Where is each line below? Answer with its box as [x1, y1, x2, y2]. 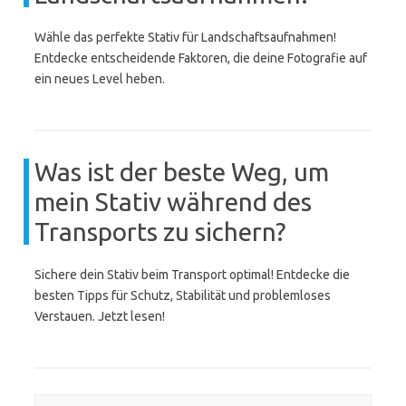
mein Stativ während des [34, 188, 312, 216]
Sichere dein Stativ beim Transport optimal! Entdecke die [34, 267, 350, 282]
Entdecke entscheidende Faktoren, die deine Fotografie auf [34, 51, 367, 65]
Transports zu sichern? [34, 217, 285, 246]
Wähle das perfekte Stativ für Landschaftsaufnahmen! [34, 30, 336, 44]
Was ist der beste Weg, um [34, 158, 329, 186]
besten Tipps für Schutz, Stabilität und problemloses [34, 288, 331, 303]
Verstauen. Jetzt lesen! [34, 309, 165, 324]
